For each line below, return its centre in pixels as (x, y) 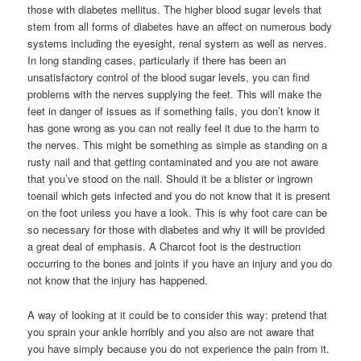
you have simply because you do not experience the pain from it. (179, 348)
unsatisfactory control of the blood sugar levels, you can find (169, 77)
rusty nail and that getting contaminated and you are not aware (173, 162)
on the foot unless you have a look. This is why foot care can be (178, 213)
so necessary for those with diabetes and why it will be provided (176, 230)
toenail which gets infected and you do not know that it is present (179, 196)
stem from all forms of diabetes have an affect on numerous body (180, 27)
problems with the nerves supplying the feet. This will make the (175, 94)
